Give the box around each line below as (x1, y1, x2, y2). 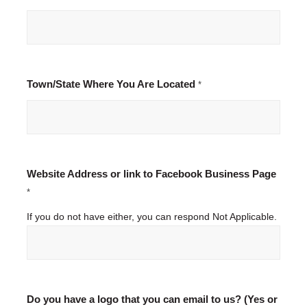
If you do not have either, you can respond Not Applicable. (26, 211, 277, 223)
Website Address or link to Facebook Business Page (26, 169, 276, 180)
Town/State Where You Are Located (26, 79, 198, 90)
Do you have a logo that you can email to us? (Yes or (26, 294, 278, 306)
